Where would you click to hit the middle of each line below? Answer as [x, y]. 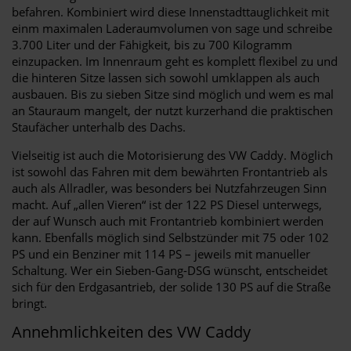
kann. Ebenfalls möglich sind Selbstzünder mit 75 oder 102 [170, 237]
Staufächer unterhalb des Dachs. [99, 127]
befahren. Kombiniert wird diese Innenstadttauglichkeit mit [170, 11]
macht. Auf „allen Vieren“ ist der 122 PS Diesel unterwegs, [167, 204]
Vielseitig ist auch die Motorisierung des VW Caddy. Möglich [172, 155]
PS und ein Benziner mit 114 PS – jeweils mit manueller [161, 253]
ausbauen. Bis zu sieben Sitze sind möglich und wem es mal [173, 94]
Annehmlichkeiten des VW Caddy [131, 331]
